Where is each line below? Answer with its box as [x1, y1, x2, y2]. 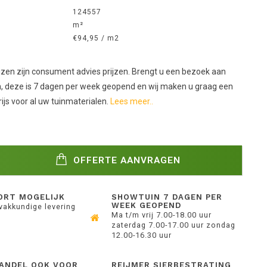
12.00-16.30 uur [111, 231, 172, 240]
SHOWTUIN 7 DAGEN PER [111, 193, 223, 201]
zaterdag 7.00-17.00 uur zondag [111, 221, 236, 229]
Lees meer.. [110, 97, 153, 106]
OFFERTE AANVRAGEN [70, 154, 181, 166]
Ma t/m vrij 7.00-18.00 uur [111, 210, 212, 219]
